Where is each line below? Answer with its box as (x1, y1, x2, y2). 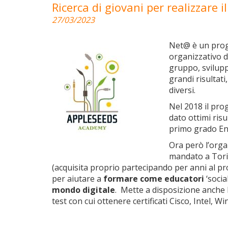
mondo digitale (52, 184, 115, 195)
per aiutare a (52, 173, 103, 184)
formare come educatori (103, 173, 204, 184)
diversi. (169, 84, 195, 96)
